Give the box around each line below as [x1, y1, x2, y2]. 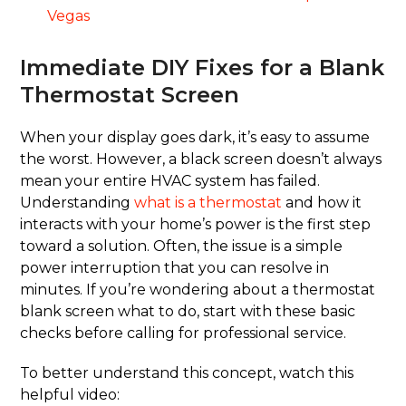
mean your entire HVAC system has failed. [20, 172, 321, 190]
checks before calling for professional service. [20, 324, 347, 343]
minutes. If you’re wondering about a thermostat [20, 281, 376, 299]
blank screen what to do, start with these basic [20, 303, 356, 321]
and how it [282, 194, 362, 212]
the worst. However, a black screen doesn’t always [20, 150, 382, 169]
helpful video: [20, 386, 121, 404]
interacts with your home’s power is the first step [20, 216, 372, 234]
